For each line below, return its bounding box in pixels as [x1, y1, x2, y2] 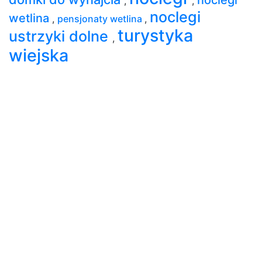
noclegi [150, 8, 201, 26]
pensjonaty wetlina [57, 12, 144, 25]
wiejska [9, 44, 68, 65]
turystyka [118, 25, 193, 46]
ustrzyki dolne [9, 27, 112, 45]
